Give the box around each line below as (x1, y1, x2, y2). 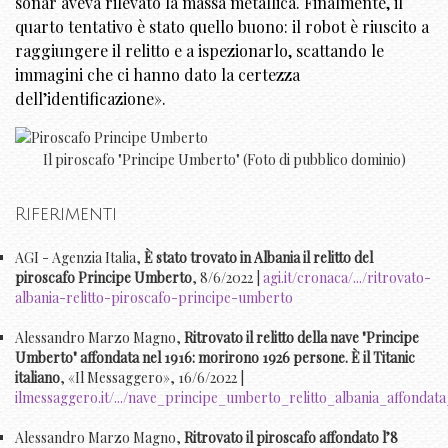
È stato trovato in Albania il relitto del (141, 248, 373, 268)
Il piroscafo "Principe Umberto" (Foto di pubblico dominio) (42, 149, 406, 169)
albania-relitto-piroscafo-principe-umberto (15, 288, 293, 308)
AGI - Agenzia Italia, (15, 248, 141, 268)
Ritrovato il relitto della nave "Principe (184, 328, 419, 348)
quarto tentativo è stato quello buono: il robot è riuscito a (15, 15, 429, 37)
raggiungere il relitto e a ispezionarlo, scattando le (15, 39, 384, 61)
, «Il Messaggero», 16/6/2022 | (60, 368, 244, 388)
